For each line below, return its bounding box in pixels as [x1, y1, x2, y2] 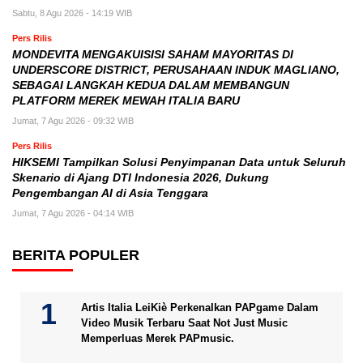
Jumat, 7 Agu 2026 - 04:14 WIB [12, 208, 134, 218]
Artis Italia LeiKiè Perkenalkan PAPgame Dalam [81, 301, 318, 314]
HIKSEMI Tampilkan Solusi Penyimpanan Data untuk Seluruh [12, 156, 346, 169]
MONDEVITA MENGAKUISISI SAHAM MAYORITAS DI [12, 49, 293, 61]
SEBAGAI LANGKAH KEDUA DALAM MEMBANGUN [12, 79, 289, 92]
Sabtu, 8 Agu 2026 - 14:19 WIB [12, 8, 132, 18]
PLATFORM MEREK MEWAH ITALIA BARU [12, 95, 240, 107]
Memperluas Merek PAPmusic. [81, 332, 234, 344]
